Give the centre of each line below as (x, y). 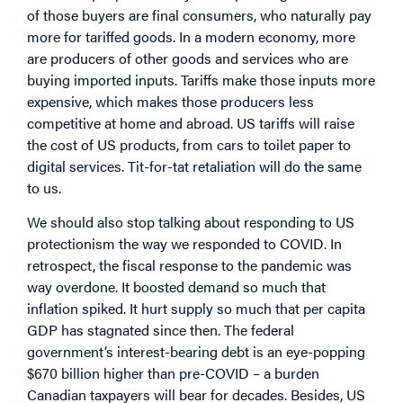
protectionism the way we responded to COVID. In (184, 244)
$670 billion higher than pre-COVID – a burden (173, 373)
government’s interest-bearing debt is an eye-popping (196, 352)
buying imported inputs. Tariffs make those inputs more (201, 79)
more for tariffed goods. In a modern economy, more (191, 36)
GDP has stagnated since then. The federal (161, 330)
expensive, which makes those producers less (170, 101)
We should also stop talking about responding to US (191, 222)
